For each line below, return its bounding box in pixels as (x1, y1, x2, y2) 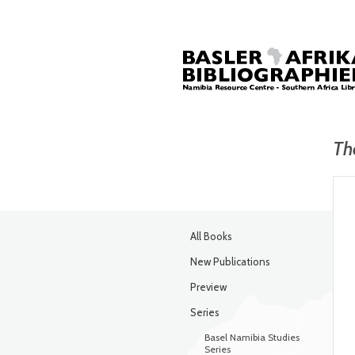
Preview (190, 281, 227, 293)
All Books (190, 230, 232, 242)
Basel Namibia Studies (204, 331, 300, 343)
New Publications (190, 255, 270, 268)
